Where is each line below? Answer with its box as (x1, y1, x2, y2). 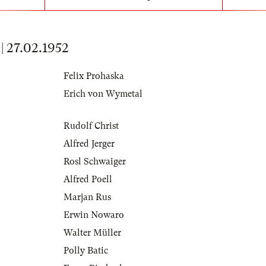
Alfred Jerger (64, 138, 115, 150)
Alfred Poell (64, 174, 112, 185)
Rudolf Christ (64, 121, 119, 132)
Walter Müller (64, 227, 121, 239)
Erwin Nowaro (64, 210, 124, 221)
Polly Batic (64, 245, 108, 256)
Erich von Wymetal (64, 88, 142, 100)
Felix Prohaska (64, 71, 124, 82)
